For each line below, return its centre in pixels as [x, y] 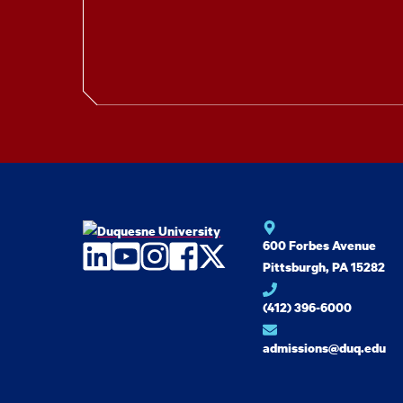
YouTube [164, 257]
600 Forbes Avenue [319, 246]
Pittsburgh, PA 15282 [324, 267]
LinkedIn [134, 257]
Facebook [226, 257]
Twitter [242, 257]
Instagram [201, 257]
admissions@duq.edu [324, 348]
